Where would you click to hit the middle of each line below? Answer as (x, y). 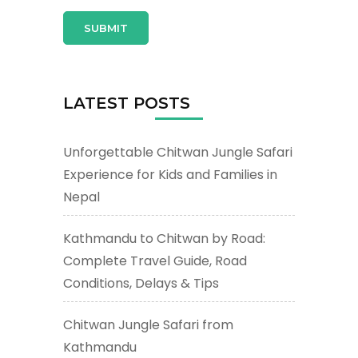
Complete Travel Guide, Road (155, 261)
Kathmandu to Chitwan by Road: (164, 238)
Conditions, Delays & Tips (141, 283)
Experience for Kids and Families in (170, 174)
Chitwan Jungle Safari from (148, 324)
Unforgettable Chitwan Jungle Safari (178, 152)
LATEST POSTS (127, 103)
